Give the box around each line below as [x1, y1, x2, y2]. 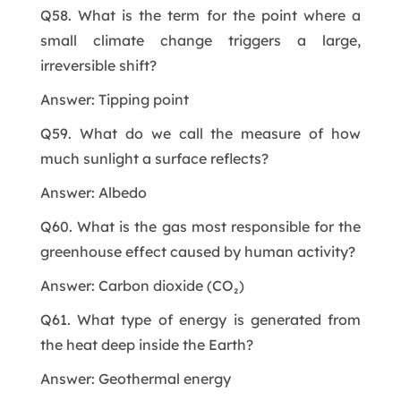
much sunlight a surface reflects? [39, 149, 269, 167]
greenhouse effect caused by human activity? [39, 242, 355, 260]
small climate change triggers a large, [39, 30, 362, 49]
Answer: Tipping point [39, 90, 189, 108]
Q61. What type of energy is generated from [39, 310, 362, 328]
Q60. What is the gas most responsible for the [39, 217, 362, 235]
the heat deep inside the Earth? [39, 335, 253, 354]
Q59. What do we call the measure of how [39, 124, 362, 142]
